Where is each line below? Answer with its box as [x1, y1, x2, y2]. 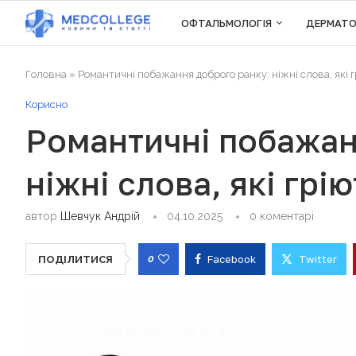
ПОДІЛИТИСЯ [38, 253, 113, 265]
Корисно [25, 99, 68, 110]
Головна [25, 68, 67, 80]
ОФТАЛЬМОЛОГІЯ [181, 17, 273, 29]
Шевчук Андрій [60, 210, 140, 222]
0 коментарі [250, 210, 314, 222]
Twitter [299, 253, 337, 265]
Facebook [207, 253, 256, 265]
